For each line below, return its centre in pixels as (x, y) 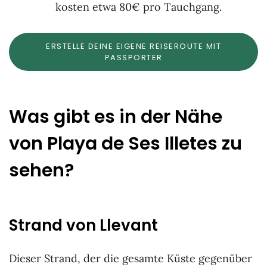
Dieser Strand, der (56, 259)
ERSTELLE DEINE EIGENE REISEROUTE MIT (133, 46)
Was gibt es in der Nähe (116, 117)
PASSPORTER (133, 57)
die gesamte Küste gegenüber (178, 259)
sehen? (41, 171)
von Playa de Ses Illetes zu (125, 144)
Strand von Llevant (83, 225)
